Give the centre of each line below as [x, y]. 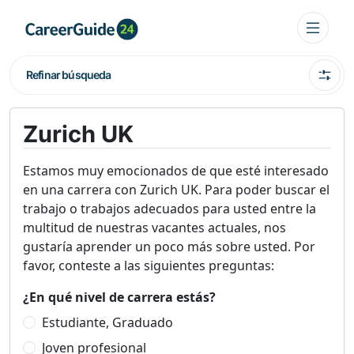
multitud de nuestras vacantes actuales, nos [154, 228]
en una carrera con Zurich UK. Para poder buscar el [176, 190]
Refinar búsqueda [69, 75]
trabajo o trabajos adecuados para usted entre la [169, 209]
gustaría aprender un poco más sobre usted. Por [169, 247]
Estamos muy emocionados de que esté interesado [176, 171]
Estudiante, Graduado [107, 322]
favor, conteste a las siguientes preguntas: [149, 265]
